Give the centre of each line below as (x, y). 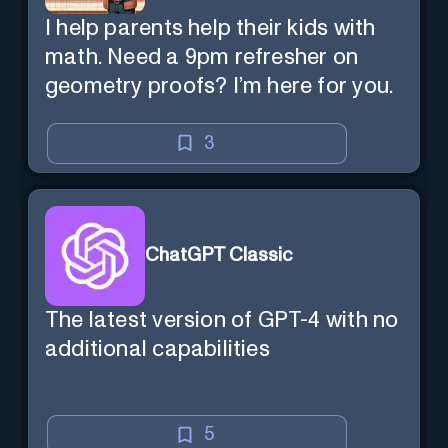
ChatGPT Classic (218, 256)
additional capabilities (157, 349)
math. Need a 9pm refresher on (202, 58)
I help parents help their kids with (210, 29)
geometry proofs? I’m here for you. (219, 87)
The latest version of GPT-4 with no (222, 320)
